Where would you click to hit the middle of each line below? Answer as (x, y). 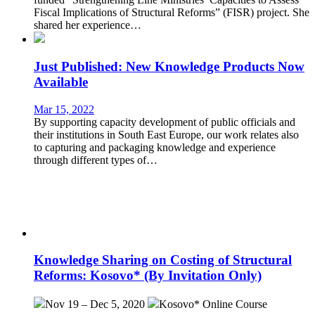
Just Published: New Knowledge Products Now (169, 67)
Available (61, 82)
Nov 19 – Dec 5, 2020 (95, 304)
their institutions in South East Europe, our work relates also (166, 134)
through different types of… (96, 160)
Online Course (235, 304)
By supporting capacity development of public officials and (165, 122)
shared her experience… (88, 25)
